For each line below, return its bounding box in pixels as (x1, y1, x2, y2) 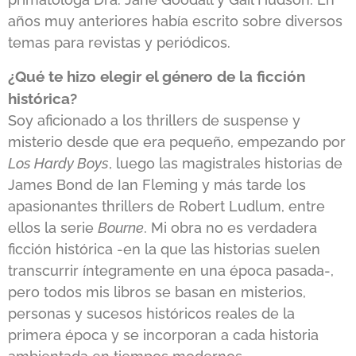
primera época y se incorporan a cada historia (8, 326, 319, 343)
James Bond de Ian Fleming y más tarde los (8, 176, 306, 193)
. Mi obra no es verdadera (144, 219, 317, 236)
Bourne (98, 219, 144, 236)
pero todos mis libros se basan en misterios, (8, 283, 306, 300)
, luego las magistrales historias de (109, 154, 342, 172)
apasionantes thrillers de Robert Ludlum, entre (8, 197, 325, 215)
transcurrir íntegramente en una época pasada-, (8, 261, 334, 279)
